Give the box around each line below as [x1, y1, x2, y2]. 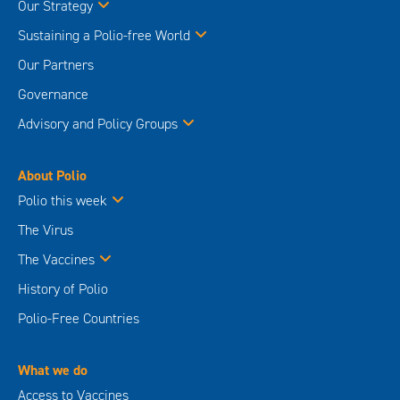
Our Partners [18, 54, 94, 74]
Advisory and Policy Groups [18, 113, 178, 133]
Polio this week [18, 190, 107, 210]
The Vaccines [18, 249, 95, 269]
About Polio [18, 165, 87, 185]
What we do [18, 360, 87, 379]
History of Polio [18, 279, 108, 298]
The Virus [18, 220, 73, 239]
